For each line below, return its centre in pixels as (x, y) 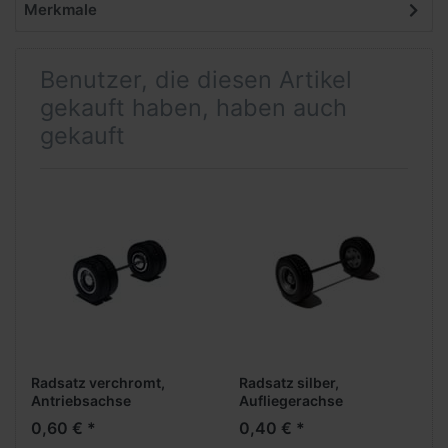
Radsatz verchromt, (98, 382)
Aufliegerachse (291, 400)
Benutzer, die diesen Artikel (196, 80)
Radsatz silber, (289, 382)
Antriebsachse (81, 400)
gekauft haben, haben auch (193, 108)
